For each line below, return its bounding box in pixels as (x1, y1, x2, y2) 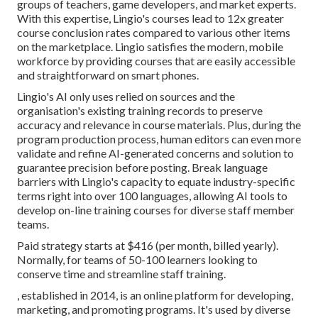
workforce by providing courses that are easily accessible (17, 54, 295, 68)
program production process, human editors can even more (17, 132, 301, 146)
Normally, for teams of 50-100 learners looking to (17, 253, 258, 267)
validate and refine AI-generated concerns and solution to (17, 146, 294, 160)
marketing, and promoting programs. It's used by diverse (17, 302, 290, 317)
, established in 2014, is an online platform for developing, (17, 288, 293, 302)
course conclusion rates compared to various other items (17, 26, 290, 40)
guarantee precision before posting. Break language (17, 160, 268, 175)
